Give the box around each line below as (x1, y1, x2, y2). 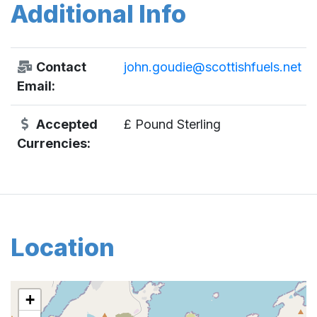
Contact (33, 59, 86, 75)
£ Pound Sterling (123, 117, 221, 132)
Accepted (33, 117, 98, 132)
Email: (17, 79, 55, 94)
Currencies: (17, 136, 91, 151)
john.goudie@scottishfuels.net (123, 59, 301, 75)
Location (11, 233, 115, 263)
